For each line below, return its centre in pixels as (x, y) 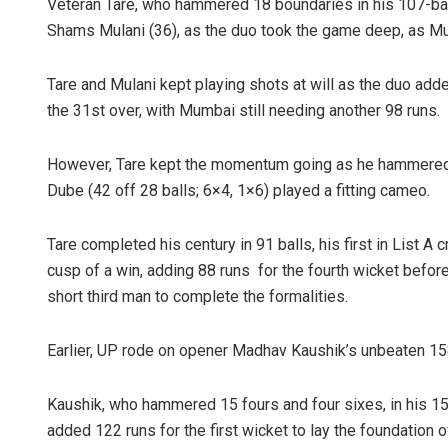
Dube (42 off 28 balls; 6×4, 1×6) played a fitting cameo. (238, 190)
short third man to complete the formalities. (197, 296)
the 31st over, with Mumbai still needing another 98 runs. (243, 110)
